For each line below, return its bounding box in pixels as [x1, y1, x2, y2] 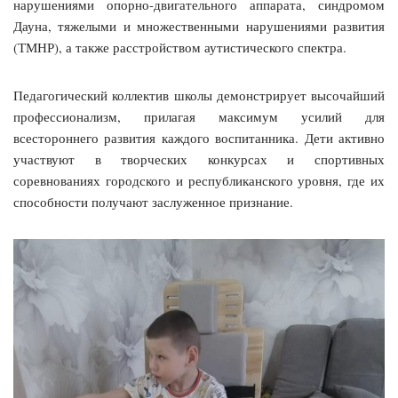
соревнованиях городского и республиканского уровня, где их [13, 171, 385, 189]
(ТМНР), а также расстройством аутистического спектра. [13, 37, 346, 56]
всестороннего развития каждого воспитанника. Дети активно [13, 128, 385, 147]
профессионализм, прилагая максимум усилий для [13, 107, 385, 125]
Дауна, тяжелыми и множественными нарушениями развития [13, 16, 385, 35]
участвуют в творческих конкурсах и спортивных [13, 149, 385, 168]
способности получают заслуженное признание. [13, 192, 293, 211]
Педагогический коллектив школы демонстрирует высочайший [13, 85, 385, 104]
